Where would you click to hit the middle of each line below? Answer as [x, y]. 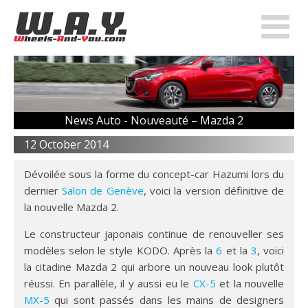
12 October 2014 [66, 144]
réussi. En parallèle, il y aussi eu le [108, 283]
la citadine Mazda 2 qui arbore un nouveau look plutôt [154, 266]
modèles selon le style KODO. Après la [120, 250]
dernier [43, 190]
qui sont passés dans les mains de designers [167, 299]
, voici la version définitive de [214, 190]
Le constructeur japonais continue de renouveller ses [154, 233]
